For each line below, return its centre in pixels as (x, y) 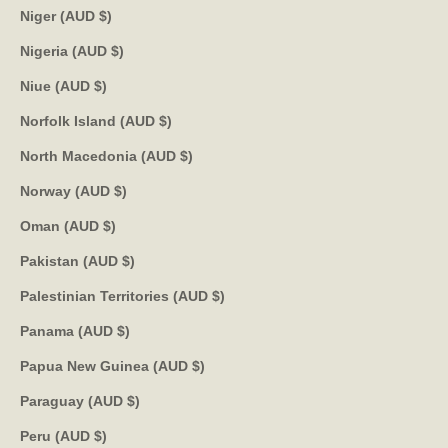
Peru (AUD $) (100, 435)
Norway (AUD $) (120, 190)
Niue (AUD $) (100, 85)
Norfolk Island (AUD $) (165, 120)
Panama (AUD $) (123, 330)
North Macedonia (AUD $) (186, 155)
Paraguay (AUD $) (133, 400)
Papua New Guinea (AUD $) (198, 365)
